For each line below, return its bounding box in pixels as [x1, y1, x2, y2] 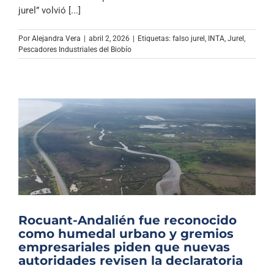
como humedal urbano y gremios [18, 226, 234, 241]
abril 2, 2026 [89, 34, 130, 43]
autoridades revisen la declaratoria [18, 253, 243, 268]
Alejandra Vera [32, 34, 81, 43]
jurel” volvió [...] [18, 4, 81, 16]
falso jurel [172, 34, 205, 43]
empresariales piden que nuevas [18, 239, 230, 254]
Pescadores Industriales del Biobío [18, 45, 131, 54]
